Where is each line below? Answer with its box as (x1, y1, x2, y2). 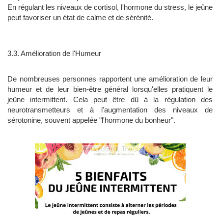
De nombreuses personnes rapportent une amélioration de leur (7, 75, 213, 83)
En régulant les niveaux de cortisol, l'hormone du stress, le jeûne (7, 3, 213, 12)
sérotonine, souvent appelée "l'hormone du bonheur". (7, 116, 175, 125)
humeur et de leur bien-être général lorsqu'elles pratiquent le (7, 85, 213, 94)
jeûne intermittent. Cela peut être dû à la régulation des (7, 95, 213, 104)
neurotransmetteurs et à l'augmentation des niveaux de (7, 106, 213, 114)
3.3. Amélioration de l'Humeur (7, 49, 101, 58)
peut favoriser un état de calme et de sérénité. (7, 13, 153, 22)
